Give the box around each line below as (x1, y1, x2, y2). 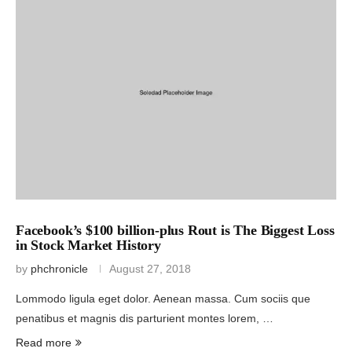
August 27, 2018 (109, 262, 191, 275)
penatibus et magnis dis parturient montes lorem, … (16, 311, 273, 324)
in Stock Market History (16, 236, 161, 253)
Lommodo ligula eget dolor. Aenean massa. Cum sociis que (16, 291, 310, 305)
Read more (16, 335, 71, 349)
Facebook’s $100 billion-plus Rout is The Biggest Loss (16, 222, 335, 238)
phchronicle (31, 262, 88, 275)
